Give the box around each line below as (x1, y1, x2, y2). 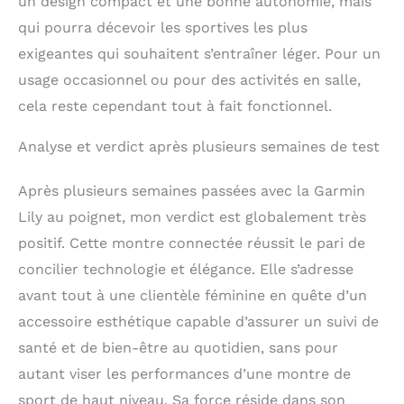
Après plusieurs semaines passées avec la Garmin (18, 182, 365, 200)
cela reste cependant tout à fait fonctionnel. (18, 97, 332, 115)
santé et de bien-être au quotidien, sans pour (18, 339, 338, 357)
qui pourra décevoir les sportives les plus (18, 19, 308, 37)
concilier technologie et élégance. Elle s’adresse (18, 261, 353, 279)
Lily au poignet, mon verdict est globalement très (18, 208, 366, 226)
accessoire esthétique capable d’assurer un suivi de (18, 313, 379, 331)
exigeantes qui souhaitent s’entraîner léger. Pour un (18, 45, 381, 63)
